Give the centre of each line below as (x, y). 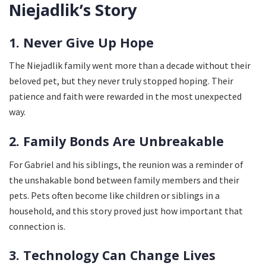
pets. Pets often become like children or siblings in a (114, 195)
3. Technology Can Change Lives (112, 255)
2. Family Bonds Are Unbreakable (116, 141)
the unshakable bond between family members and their (124, 180)
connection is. (37, 226)
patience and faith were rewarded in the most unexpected (125, 96)
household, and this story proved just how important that (126, 210)
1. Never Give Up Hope (81, 42)
